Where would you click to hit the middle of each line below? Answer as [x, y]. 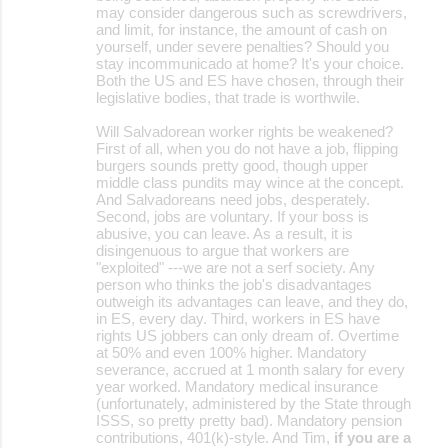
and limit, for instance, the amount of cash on [241, 29]
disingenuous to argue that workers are [222, 250]
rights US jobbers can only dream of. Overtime [247, 335]
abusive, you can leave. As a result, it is [224, 233]
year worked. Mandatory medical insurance [237, 386]
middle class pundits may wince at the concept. [250, 182]
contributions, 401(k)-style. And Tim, [215, 437]
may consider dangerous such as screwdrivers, [251, 12]
